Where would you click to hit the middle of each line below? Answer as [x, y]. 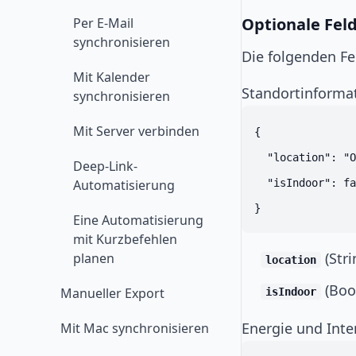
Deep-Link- [105, 166]
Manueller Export [112, 293]
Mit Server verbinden [136, 131]
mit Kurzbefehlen [125, 239]
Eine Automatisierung [138, 220]
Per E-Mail [103, 23]
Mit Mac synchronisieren [135, 328]
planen [94, 258]
